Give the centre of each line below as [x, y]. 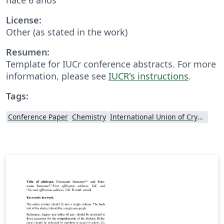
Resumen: [28, 52]
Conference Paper [38, 116]
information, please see [57, 76]
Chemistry [89, 116]
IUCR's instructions [148, 76]
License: [24, 20]
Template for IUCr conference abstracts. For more [111, 64]
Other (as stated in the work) [67, 32]
